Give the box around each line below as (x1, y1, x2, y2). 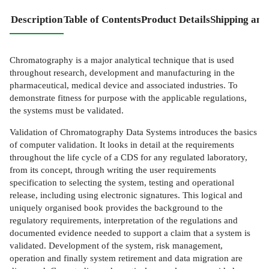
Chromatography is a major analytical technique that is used (10, 54, 234, 65)
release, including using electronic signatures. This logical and (10, 190, 243, 201)
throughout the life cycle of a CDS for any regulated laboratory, (10, 152, 247, 163)
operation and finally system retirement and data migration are (10, 253, 243, 264)
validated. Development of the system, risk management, (10, 240, 223, 251)
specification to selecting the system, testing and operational (10, 177, 234, 188)
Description (11, 14, 62, 26)
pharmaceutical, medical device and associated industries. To (10, 79, 238, 90)
